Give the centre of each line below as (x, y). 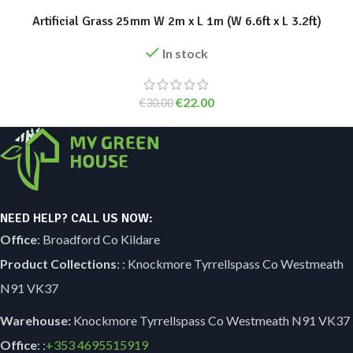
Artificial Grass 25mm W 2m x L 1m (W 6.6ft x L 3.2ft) (176, 21)
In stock (185, 53)
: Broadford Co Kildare (98, 239)
